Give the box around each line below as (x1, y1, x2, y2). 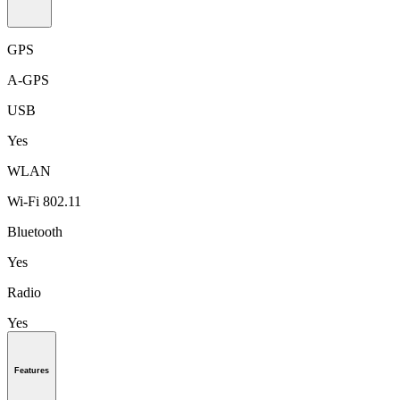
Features (14, 365, 49, 375)
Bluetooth (7, 223, 62, 239)
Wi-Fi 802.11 (7, 193, 81, 209)
